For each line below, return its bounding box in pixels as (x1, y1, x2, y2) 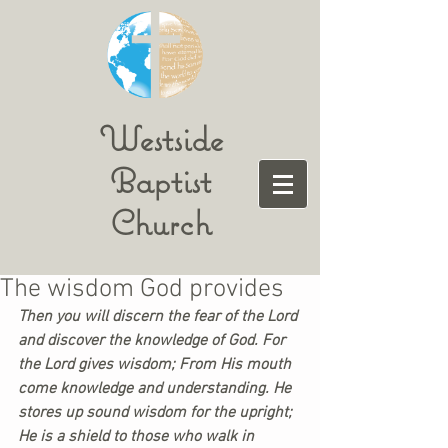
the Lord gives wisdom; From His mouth (18, 355, 295, 375)
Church (110, 201, 211, 244)
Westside (98, 117, 223, 160)
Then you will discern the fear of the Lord (18, 307, 301, 327)
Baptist (110, 159, 211, 202)
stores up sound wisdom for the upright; (18, 403, 296, 423)
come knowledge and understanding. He (18, 379, 295, 399)
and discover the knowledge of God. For (18, 331, 289, 351)
